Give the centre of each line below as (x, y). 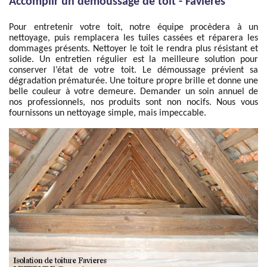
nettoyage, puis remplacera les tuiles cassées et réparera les (133, 38)
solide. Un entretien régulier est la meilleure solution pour (133, 60)
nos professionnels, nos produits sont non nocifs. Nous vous (133, 103)
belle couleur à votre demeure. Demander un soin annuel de (133, 92)
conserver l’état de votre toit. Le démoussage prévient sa (133, 70)
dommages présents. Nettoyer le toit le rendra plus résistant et (133, 49)
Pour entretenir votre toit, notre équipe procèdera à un (133, 27)
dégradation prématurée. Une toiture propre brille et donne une (133, 81)
